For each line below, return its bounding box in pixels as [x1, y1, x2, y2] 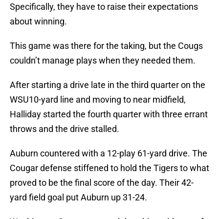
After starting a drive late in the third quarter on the [10, 80, 205, 90]
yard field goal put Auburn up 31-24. [10, 192, 147, 203]
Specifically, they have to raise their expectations [10, 1, 198, 12]
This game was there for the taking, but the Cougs [10, 41, 203, 51]
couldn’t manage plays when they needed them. [10, 55, 196, 66]
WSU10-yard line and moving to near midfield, [10, 94, 186, 105]
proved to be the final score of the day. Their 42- [10, 177, 194, 188]
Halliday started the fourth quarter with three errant [10, 109, 208, 120]
